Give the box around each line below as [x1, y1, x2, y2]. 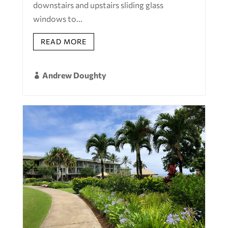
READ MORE [40, 37, 87, 46]
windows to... [33, 14, 82, 24]
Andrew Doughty [42, 70, 106, 80]
